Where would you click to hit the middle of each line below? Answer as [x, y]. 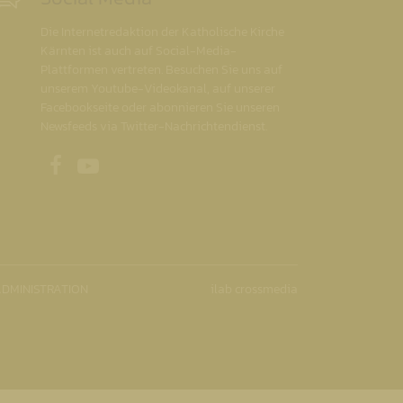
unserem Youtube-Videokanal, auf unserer [158, 88]
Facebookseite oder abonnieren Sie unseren [160, 107]
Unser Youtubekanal [159, 158]
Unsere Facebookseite [129, 158]
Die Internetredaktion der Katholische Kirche [162, 31]
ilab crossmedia [254, 289]
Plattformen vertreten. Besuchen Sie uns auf [161, 69]
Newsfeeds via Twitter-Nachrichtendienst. [154, 126]
